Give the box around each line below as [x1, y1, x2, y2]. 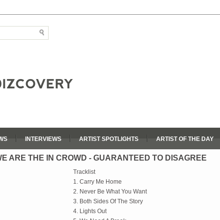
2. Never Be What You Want [73, 188, 147, 195]
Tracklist [73, 168, 95, 175]
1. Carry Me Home [73, 178, 122, 185]
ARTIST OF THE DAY [156, 136, 214, 142]
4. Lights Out [73, 208, 107, 215]
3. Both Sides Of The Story [73, 198, 143, 205]
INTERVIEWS [25, 136, 61, 142]
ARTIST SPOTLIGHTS [79, 136, 138, 142]
